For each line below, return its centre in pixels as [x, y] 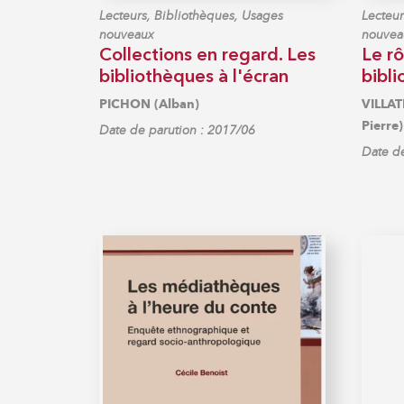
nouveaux [126, 34]
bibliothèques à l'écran [193, 77]
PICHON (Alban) [149, 104]
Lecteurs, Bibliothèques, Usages [191, 15]
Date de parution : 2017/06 [177, 130]
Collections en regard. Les [207, 55]
